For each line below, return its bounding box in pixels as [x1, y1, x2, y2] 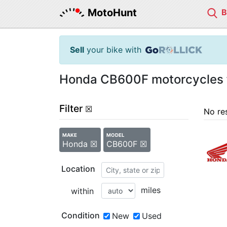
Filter [59, 102, 83, 115]
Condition [61, 210, 100, 220]
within [70, 186, 94, 196]
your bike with [84, 45, 141, 55]
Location [61, 164, 95, 174]
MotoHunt [88, 7, 137, 19]
